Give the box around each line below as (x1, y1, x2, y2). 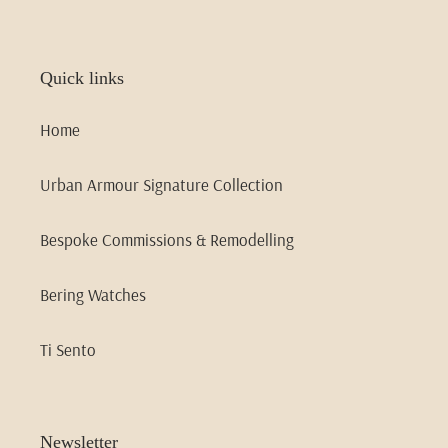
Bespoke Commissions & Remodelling (40, 228, 294, 250)
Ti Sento (40, 338, 96, 360)
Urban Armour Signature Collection (40, 173, 283, 195)
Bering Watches (40, 283, 146, 305)
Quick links (40, 68, 124, 89)
